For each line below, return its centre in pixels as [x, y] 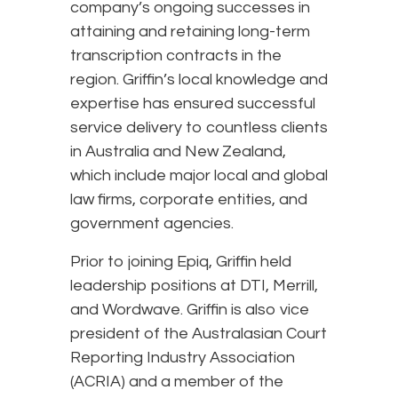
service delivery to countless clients [199, 127]
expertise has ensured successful [193, 103]
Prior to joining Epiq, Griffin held [181, 261]
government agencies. [152, 223]
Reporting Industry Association [183, 357]
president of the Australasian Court [199, 333]
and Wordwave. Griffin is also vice [190, 309]
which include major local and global [199, 175]
